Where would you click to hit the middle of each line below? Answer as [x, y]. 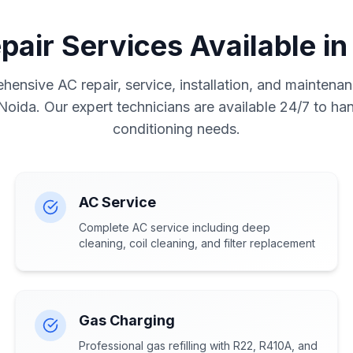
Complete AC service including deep [174, 227]
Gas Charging [126, 320]
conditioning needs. [176, 129]
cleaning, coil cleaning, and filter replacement [197, 243]
